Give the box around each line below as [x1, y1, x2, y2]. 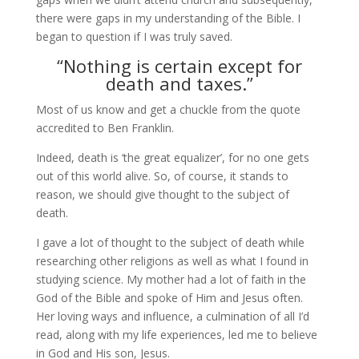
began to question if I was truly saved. [35, 29, 232, 44]
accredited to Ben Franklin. [35, 120, 174, 135]
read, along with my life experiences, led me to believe [35, 327, 317, 342]
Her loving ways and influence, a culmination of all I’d [35, 309, 309, 324]
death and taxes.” [105, 71, 253, 95]
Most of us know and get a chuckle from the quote [35, 102, 301, 117]
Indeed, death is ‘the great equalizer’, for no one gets [35, 150, 309, 165]
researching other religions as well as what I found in [35, 253, 309, 268]
